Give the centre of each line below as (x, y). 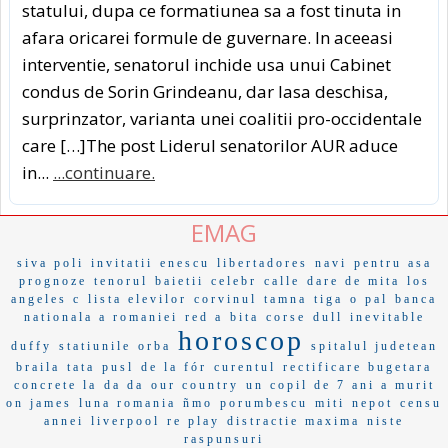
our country (194, 385)
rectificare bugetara (357, 367)
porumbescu (264, 403)
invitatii (121, 263)
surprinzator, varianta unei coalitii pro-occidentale (222, 119)
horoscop (240, 341)
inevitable (387, 317)
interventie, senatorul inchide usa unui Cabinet (206, 65)
